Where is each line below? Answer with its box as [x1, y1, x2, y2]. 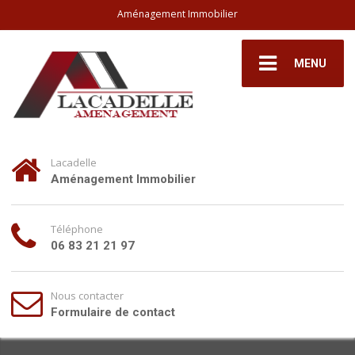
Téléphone [51, 221, 104, 236]
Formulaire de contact [51, 304, 176, 319]
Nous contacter [51, 288, 124, 303]
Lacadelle [51, 155, 97, 170]
